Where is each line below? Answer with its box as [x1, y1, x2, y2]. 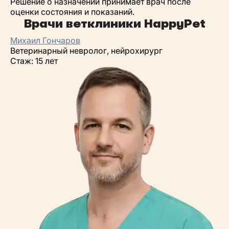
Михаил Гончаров [10, 35, 80, 45]
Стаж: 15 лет [10, 56, 58, 66]
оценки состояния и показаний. [10, 7, 134, 17]
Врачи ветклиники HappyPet [24, 16, 205, 31]
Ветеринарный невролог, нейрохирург [10, 45, 163, 56]
